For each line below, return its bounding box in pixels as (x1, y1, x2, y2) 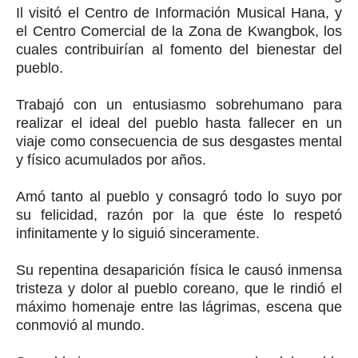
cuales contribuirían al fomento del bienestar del (16, 42, 342, 58)
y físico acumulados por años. (16, 152, 210, 168)
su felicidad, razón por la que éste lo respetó (16, 207, 342, 223)
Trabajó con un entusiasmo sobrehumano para (16, 97, 342, 113)
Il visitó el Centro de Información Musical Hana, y (16, 5, 342, 21)
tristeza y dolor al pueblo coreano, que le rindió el (16, 280, 342, 296)
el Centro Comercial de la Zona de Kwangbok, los (16, 23, 342, 39)
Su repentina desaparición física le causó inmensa (16, 262, 342, 278)
